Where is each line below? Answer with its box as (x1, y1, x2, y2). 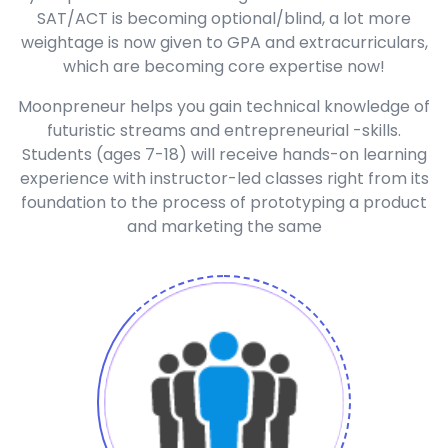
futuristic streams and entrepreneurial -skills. (47, 119, 401, 143)
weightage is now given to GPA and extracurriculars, (20, 31, 428, 55)
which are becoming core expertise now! (63, 55, 385, 79)
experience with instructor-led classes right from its (19, 167, 429, 191)
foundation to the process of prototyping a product (21, 191, 427, 215)
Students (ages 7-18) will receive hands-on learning (21, 143, 427, 167)
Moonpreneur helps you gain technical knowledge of (18, 95, 430, 119)
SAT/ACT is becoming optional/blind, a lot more (37, 7, 411, 31)
